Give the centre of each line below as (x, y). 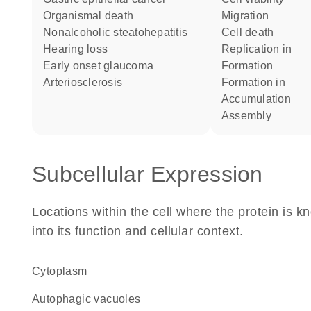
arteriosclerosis (86, 82)
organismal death (92, 16)
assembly (250, 116)
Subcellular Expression (148, 174)
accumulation (260, 99)
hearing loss (79, 49)
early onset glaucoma (102, 66)
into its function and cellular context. (138, 231)
